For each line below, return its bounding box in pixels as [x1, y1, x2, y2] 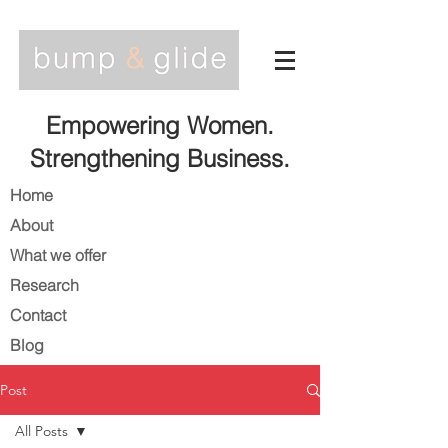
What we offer [10, 245, 106, 265]
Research [10, 275, 79, 295]
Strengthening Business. [29, 144, 290, 173]
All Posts [15, 422, 68, 440]
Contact [10, 305, 66, 325]
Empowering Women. [45, 111, 274, 140]
